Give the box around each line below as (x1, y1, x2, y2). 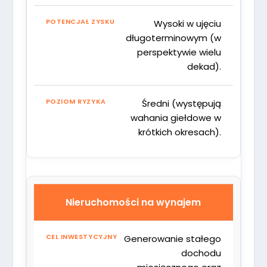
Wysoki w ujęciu (154, 17, 222, 30)
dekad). (187, 60, 222, 73)
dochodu (181, 246, 222, 259)
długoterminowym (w (126, 31, 222, 44)
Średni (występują (142, 97, 222, 110)
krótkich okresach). (138, 125, 222, 138)
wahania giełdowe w (131, 111, 222, 124)
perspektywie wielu (137, 45, 222, 58)
